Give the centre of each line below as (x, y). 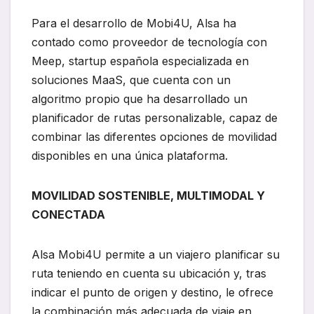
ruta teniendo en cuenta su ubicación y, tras (149, 274)
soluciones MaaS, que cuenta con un (131, 80)
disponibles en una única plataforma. (130, 156)
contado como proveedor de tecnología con (149, 42)
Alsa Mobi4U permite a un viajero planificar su (156, 255)
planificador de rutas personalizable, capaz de (155, 118)
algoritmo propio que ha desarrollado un (139, 99)
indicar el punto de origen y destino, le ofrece (152, 293)
